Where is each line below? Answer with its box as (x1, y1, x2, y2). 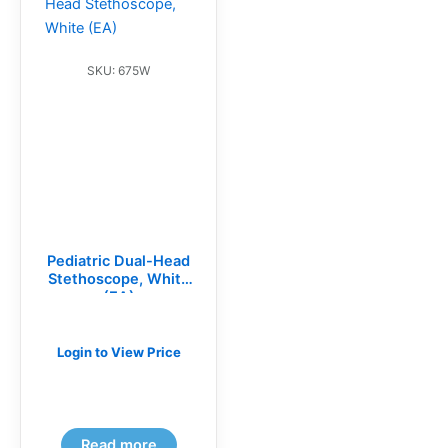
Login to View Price (56, 343, 181, 360)
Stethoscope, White (47, 269, 190, 288)
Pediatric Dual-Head (47, 251, 190, 270)
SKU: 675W (87, 63, 150, 79)
